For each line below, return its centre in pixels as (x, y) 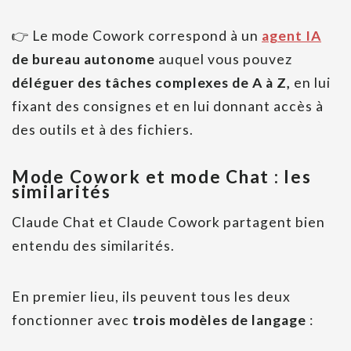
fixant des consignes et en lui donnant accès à (168, 107)
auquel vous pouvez (224, 60)
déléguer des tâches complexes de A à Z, (151, 83)
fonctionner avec (72, 320)
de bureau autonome (83, 60)
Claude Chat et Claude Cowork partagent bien (168, 223)
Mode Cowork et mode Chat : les (162, 177)
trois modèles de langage (221, 320)
